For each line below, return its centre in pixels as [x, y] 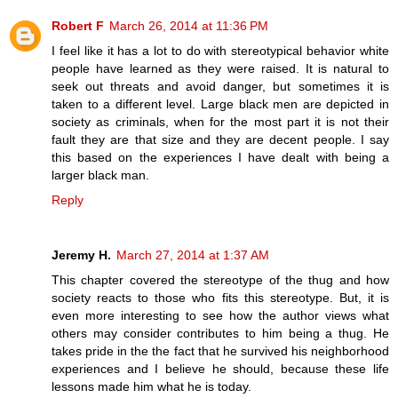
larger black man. [100, 175]
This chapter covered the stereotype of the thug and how [220, 279]
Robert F [78, 25]
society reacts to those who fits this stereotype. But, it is [220, 297]
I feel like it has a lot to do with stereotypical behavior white [220, 50]
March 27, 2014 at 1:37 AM [193, 255]
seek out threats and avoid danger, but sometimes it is [220, 86]
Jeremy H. [81, 255]
